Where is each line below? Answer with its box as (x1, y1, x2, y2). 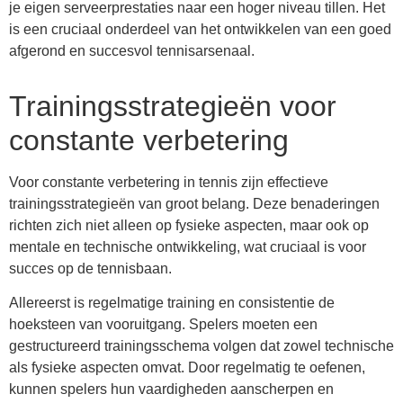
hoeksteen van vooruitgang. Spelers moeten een (9, 317, 318, 333)
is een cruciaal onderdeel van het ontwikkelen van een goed (9, 21, 391, 37)
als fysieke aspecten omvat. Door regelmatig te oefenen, (9, 360, 365, 376)
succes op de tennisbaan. (9, 260, 172, 276)
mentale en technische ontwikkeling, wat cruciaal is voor (9, 238, 366, 255)
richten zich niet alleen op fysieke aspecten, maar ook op (9, 217, 369, 233)
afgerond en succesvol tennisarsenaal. (9, 42, 255, 58)
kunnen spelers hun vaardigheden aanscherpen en (9, 381, 334, 398)
